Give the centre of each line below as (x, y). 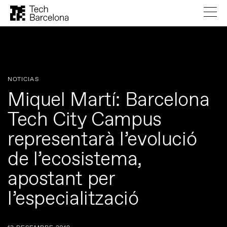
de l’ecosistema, (75, 160)
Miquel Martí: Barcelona (109, 101)
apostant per (61, 180)
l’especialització (73, 199)
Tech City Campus (85, 120)
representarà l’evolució (102, 140)
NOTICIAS (23, 80)
